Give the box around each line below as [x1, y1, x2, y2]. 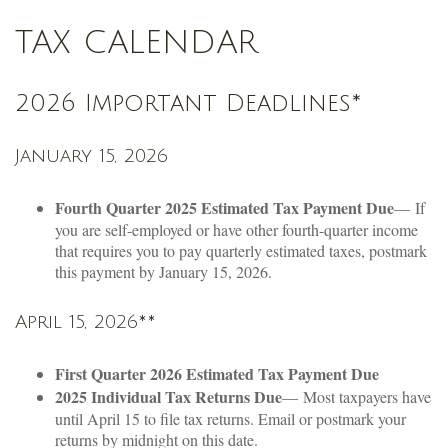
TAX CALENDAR [15, 25, 258, 60]
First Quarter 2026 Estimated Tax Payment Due [55, 362, 379, 385]
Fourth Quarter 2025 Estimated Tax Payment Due [55, 196, 394, 219]
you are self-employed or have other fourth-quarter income [55, 219, 418, 240]
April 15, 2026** [15, 312, 156, 332]
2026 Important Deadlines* [15, 90, 362, 116]
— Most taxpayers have [282, 386, 431, 407]
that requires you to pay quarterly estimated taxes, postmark [55, 240, 427, 261]
